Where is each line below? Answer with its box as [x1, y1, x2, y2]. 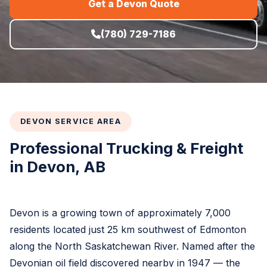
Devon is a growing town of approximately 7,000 [10, 206, 231, 219]
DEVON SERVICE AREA [20, 116, 122, 126]
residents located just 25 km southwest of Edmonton [10, 223, 246, 235]
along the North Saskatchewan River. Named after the [10, 240, 255, 252]
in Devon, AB [10, 157, 105, 176]
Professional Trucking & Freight [10, 138, 243, 157]
